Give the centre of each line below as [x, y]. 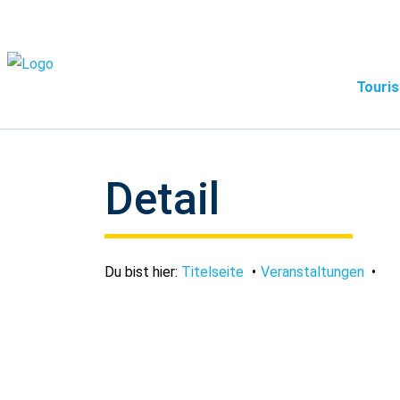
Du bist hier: [143, 272]
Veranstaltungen [312, 272]
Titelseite [212, 272]
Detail [162, 199]
